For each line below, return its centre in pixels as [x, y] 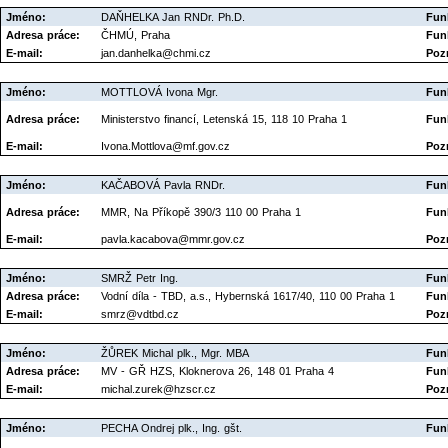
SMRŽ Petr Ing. [139, 278]
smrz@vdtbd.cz [140, 314]
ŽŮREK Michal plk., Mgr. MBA [175, 353]
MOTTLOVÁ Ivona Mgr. [159, 92]
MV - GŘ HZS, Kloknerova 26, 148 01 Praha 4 [217, 371]
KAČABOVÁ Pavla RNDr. [163, 185]
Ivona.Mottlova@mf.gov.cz [165, 146]
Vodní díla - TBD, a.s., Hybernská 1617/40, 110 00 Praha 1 [248, 296]
